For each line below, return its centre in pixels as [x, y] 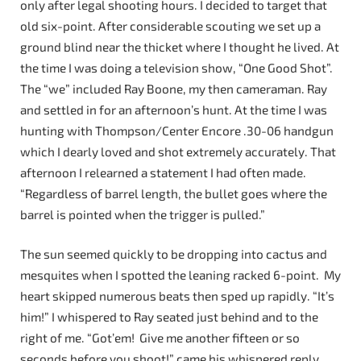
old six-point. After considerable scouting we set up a [170, 25]
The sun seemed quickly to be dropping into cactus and [174, 254]
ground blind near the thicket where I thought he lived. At [180, 46]
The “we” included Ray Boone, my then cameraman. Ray [174, 88]
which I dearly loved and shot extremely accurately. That [178, 151]
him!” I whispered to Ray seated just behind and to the [169, 317]
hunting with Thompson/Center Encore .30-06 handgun [177, 130]
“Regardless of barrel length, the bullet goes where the [174, 193]
